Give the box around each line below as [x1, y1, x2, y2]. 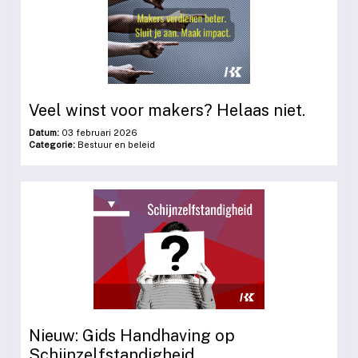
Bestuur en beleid [75, 140, 155, 150]
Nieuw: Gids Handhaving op [29, 326, 235, 346]
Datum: [29, 128, 59, 138]
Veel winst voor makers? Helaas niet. [29, 101, 305, 121]
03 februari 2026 [59, 128, 137, 138]
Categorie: [29, 140, 75, 150]
